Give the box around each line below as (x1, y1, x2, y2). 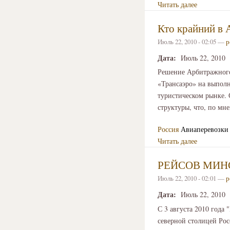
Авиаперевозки (181, 124, 228, 134)
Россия (158, 124, 179, 134)
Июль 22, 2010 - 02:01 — (158, 173, 226, 183)
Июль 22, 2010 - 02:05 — (158, 36, 226, 46)
